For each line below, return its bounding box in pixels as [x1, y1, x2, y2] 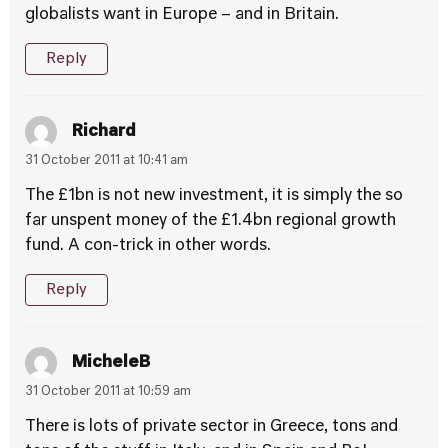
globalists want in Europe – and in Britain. [25, 7, 339, 23]
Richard [72, 123, 136, 140]
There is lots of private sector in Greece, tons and [25, 419, 398, 435]
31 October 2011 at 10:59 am [25, 386, 191, 398]
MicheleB [72, 354, 150, 371]
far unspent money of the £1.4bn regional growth [25, 213, 396, 229]
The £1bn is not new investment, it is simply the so [25, 188, 403, 204]
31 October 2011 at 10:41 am [25, 155, 188, 167]
